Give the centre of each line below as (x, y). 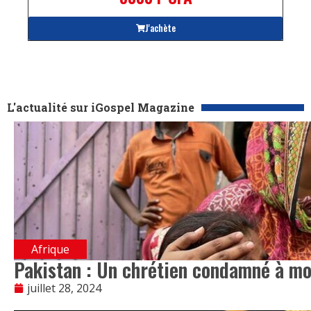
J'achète (160, 28)
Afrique (50, 250)
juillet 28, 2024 (64, 288)
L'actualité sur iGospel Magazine (101, 108)
